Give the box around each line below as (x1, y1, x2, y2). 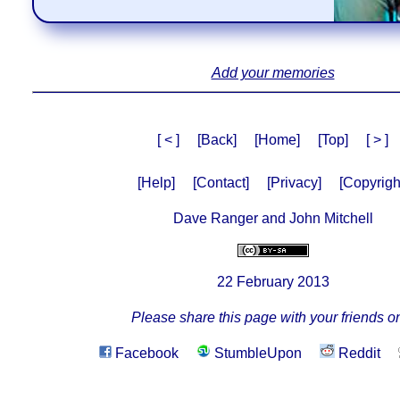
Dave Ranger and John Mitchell (172, 210, 373, 226)
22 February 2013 (216, 273, 329, 289)
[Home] (254, 131, 300, 147)
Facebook (112, 345, 179, 361)
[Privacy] (267, 174, 321, 190)
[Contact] (193, 174, 249, 190)
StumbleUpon (211, 345, 302, 361)
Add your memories (211, 64, 335, 80)
